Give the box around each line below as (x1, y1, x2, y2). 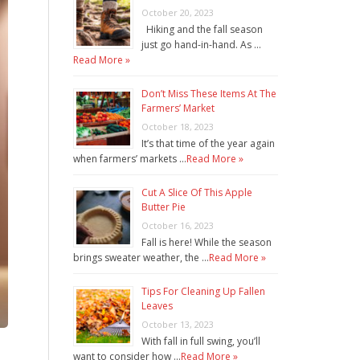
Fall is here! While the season (141, 235, 272, 250)
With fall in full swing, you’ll (141, 334, 260, 349)
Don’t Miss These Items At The (141, 87, 276, 101)
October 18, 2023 (141, 121, 214, 133)
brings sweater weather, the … (73, 251, 209, 265)
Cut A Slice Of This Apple (141, 186, 252, 200)
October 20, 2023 (141, 6, 214, 19)
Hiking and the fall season (141, 22, 263, 37)
